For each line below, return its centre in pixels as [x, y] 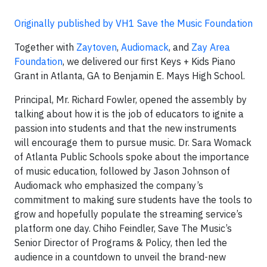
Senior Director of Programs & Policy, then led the [121, 242]
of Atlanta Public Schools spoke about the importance [132, 156]
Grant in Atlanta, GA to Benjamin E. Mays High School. [130, 75]
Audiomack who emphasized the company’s [109, 185]
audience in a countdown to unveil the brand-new [120, 257]
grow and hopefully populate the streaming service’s [128, 214]
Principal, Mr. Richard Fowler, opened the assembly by [131, 99]
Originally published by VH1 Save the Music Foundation [133, 23]
